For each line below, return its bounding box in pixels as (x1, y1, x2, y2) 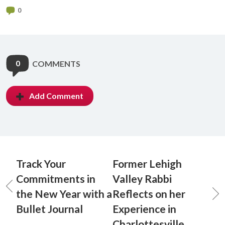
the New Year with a (16, 187, 112, 200)
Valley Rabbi (113, 172, 172, 185)
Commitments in (16, 172, 95, 185)
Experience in (113, 202, 176, 215)
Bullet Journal (16, 202, 83, 215)
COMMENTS (32, 59, 80, 68)
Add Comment (29, 91, 83, 100)
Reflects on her (113, 187, 185, 200)
